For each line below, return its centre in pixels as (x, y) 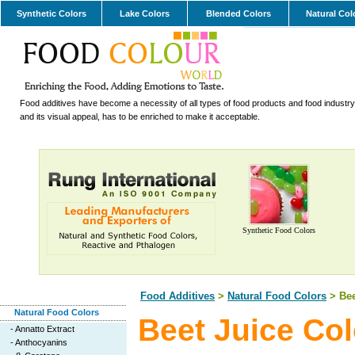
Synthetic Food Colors (279, 230)
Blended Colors (238, 13)
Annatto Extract (45, 329)
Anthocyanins (41, 342)
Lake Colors (145, 13)
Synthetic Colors (51, 13)
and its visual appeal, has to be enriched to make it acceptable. (140, 116)
